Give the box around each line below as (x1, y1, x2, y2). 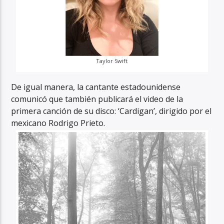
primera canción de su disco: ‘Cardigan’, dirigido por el (11, 105, 212, 117)
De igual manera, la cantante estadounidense (11, 81, 181, 93)
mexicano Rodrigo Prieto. (11, 117, 105, 129)
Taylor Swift (96, 57, 128, 65)
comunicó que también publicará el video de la (11, 93, 183, 105)
